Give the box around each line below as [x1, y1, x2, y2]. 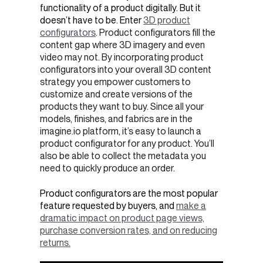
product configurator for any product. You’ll [40, 138, 214, 150]
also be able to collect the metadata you [40, 150, 206, 162]
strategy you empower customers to [40, 76, 191, 88]
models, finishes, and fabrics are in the [40, 113, 193, 125]
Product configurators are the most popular [40, 187, 218, 199]
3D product [143, 15, 190, 26]
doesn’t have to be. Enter [40, 15, 143, 26]
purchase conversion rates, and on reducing [40, 224, 217, 236]
